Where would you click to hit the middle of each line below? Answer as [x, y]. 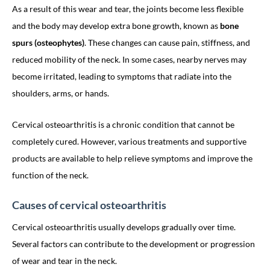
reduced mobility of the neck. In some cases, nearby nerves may [129, 59]
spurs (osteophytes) [48, 42]
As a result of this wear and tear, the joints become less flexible [128, 9]
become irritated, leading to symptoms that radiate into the [122, 76]
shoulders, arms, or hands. [61, 93]
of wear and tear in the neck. [64, 261]
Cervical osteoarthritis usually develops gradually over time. [124, 227]
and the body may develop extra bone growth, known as [116, 26]
